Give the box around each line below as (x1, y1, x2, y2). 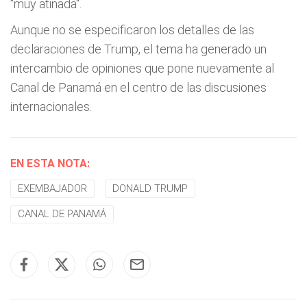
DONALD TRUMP (112, 182, 188, 195)
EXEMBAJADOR (18, 182, 87, 195)
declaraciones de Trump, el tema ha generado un (10, 42, 267, 56)
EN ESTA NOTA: (10, 157, 90, 170)
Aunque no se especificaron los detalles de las (10, 23, 254, 37)
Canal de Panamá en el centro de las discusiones (10, 80, 267, 95)
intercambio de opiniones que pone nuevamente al (10, 61, 274, 75)
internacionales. (10, 99, 92, 114)
